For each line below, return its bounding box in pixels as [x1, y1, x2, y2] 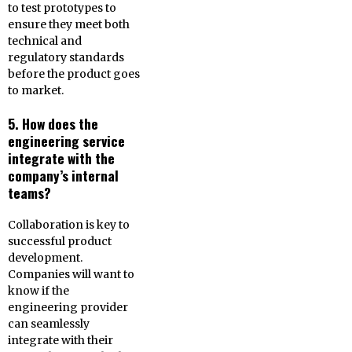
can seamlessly [8, 317, 90, 331]
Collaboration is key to [8, 218, 130, 232]
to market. [8, 83, 64, 97]
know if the [8, 284, 69, 298]
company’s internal [8, 165, 119, 185]
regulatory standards [8, 50, 124, 64]
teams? [8, 182, 51, 203]
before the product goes [8, 67, 140, 81]
